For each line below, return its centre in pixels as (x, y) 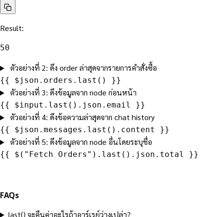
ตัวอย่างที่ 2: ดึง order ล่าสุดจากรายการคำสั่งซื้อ (83, 68)
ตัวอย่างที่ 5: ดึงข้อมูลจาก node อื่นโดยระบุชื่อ (81, 142)
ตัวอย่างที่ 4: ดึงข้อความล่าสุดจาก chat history (82, 117)
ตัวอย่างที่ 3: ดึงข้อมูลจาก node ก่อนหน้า (73, 93)
